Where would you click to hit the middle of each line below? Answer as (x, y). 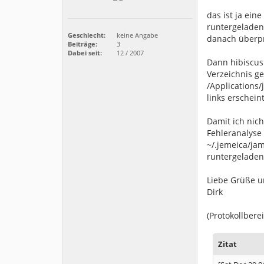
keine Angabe (136, 35)
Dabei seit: (85, 53)
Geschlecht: (87, 35)
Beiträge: (82, 44)
